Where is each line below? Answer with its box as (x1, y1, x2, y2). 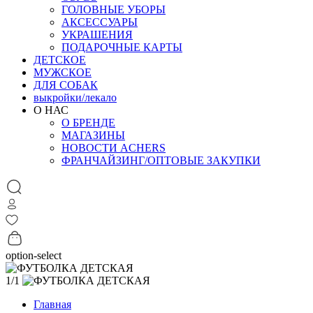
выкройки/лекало (34, 92, 117, 103)
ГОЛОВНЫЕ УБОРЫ (61, 3, 166, 15)
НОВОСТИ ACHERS (61, 142, 166, 154)
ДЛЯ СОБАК (34, 79, 98, 91)
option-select (6, 249, 61, 261)
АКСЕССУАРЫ (61, 16, 138, 28)
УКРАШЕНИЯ (61, 29, 133, 41)
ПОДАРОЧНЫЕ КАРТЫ (61, 41, 182, 53)
